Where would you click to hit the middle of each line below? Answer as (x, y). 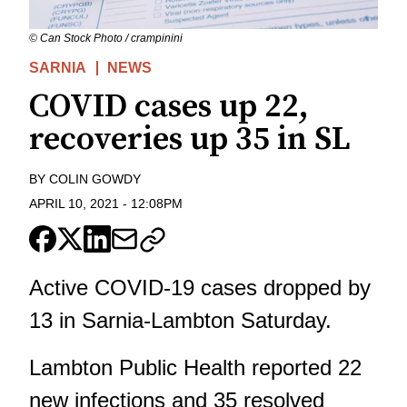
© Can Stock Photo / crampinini (106, 39)
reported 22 (303, 367)
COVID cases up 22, (169, 107)
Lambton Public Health (137, 367)
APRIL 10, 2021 (74, 203)
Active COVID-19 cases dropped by (200, 287)
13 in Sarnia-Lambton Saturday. (180, 320)
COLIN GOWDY (95, 179)
